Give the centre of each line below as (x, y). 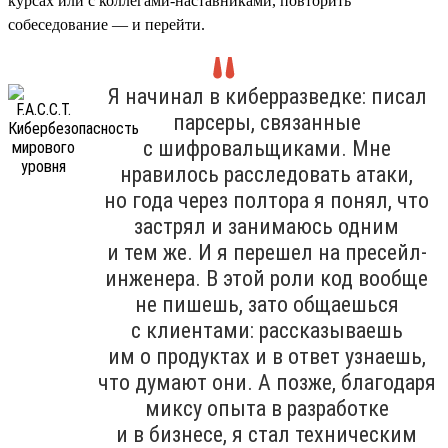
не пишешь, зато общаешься (266, 304)
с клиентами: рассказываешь (266, 330)
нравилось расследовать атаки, (266, 174)
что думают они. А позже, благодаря (266, 382)
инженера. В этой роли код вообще (266, 278)
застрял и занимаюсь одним (266, 226)
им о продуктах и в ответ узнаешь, (266, 356)
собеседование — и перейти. (106, 24)
